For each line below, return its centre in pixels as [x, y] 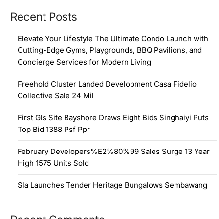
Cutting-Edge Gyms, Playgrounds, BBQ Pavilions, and [110, 50]
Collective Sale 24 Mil [56, 96]
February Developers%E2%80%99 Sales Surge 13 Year [114, 151]
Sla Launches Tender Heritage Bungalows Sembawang [112, 185]
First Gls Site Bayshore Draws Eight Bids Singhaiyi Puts [113, 118]
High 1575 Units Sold [53, 163]
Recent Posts [44, 16]
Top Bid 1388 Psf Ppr [54, 129]
